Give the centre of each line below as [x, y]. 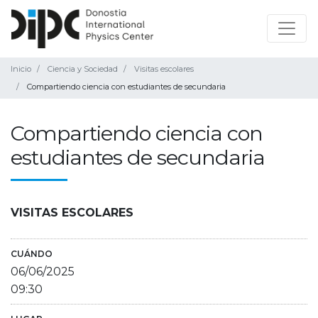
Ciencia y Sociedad [83, 68]
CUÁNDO [32, 253]
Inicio [21, 68]
